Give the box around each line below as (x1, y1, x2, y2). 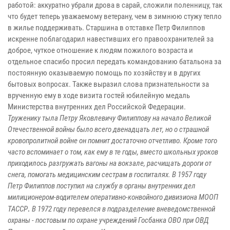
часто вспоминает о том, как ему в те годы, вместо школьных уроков (8, 147, 218, 157)
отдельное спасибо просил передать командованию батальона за (8, 56, 221, 66)
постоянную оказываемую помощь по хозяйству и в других (8, 68, 201, 78)
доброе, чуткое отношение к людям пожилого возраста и (8, 45, 193, 55)
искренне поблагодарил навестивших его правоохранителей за (8, 34, 214, 44)
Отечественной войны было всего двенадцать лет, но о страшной (8, 124, 209, 134)
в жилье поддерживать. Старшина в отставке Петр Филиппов (8, 23, 205, 32)
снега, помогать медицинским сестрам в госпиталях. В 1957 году (8, 169, 206, 179)
